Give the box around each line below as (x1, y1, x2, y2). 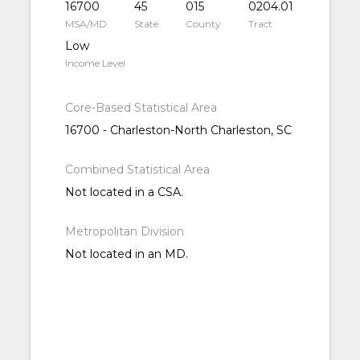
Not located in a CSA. (64, 185, 183, 200)
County (186, 18, 222, 31)
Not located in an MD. (64, 247, 188, 262)
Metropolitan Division (64, 224, 184, 239)
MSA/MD (64, 18, 107, 31)
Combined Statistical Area (64, 162, 210, 178)
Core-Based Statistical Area (64, 100, 217, 116)
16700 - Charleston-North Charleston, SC (64, 123, 292, 138)
